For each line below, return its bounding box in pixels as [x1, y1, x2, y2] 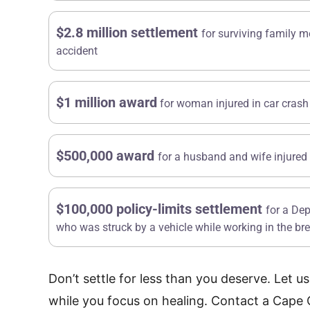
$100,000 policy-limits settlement [56, 200, 266, 217]
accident [56, 44, 98, 57]
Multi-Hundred [64, 219, 209, 246]
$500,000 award [56, 147, 158, 164]
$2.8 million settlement [56, 24, 201, 41]
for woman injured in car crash [157, 96, 309, 110]
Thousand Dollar [55, 245, 218, 272]
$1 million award [56, 93, 157, 111]
